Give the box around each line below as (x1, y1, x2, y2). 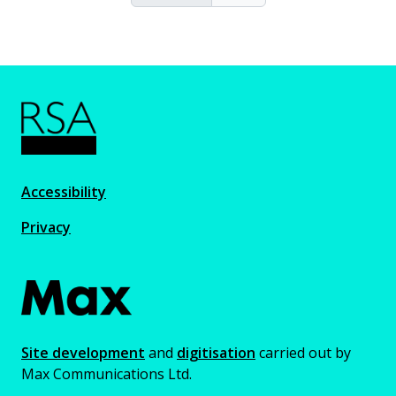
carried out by (255, 343, 351, 362)
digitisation (177, 343, 255, 362)
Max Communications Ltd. (21, 364, 192, 384)
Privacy (21, 217, 71, 237)
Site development (21, 343, 145, 362)
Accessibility (21, 182, 106, 202)
